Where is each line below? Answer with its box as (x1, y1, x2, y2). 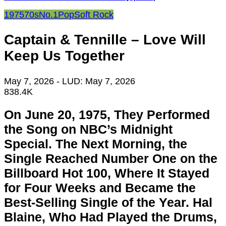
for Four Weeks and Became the (4, 181, 196, 195)
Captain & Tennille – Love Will (4, 32, 206, 48)
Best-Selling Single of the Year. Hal (4, 195, 212, 210)
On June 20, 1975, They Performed (4, 107, 210, 122)
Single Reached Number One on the (4, 151, 217, 166)
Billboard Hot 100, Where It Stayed (4, 166, 209, 181)
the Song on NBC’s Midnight (4, 122, 173, 137)
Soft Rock (74, 10, 114, 20)
